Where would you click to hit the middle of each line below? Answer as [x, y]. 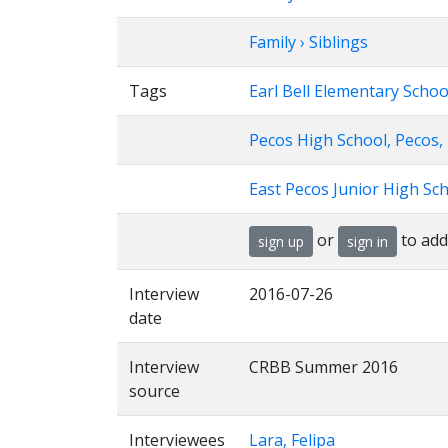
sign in [367, 241]
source [154, 391]
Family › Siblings [308, 42]
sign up [281, 241]
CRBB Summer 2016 [323, 367]
